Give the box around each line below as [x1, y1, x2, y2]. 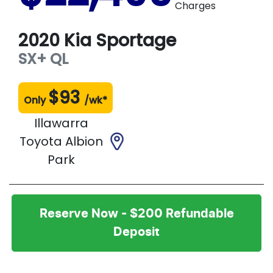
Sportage [96, 29, 176, 53]
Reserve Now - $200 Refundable [39, 208, 234, 221]
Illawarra [34, 115, 88, 132]
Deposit [113, 226, 160, 239]
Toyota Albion [19, 133, 103, 151]
